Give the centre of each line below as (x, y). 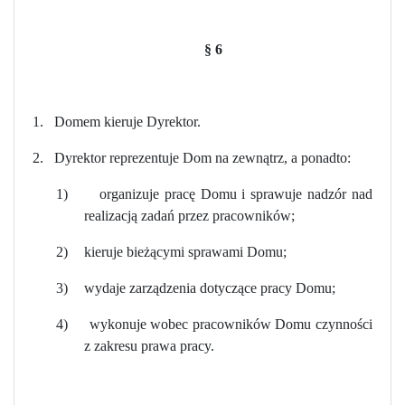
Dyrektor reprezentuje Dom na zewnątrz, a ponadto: (202, 157)
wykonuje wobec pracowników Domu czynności (231, 324)
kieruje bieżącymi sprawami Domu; (186, 251)
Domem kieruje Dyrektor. (127, 121)
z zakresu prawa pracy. (149, 345)
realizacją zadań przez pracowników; (189, 215)
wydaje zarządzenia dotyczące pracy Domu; (210, 287)
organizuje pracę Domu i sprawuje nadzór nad (236, 193)
